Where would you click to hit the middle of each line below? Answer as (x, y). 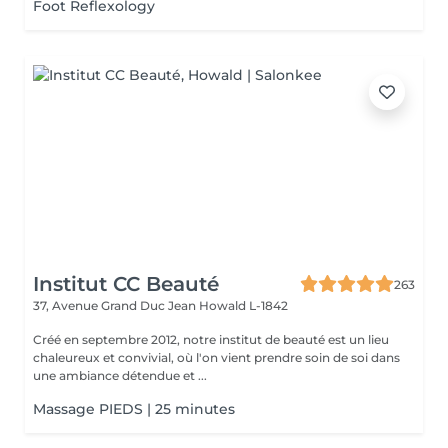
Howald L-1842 (243, 305)
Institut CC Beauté (126, 284)
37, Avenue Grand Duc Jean (116, 305)
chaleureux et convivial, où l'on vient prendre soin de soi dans (216, 357)
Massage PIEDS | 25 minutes (134, 409)
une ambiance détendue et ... (120, 375)
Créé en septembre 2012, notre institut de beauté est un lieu (211, 339)
